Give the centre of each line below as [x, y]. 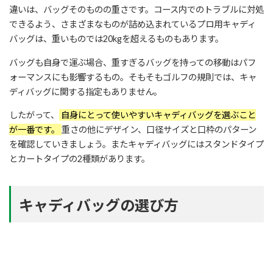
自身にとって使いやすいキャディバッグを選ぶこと [158, 115]
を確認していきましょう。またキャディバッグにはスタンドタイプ [136, 144]
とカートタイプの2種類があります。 [80, 158]
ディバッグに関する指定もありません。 [86, 91]
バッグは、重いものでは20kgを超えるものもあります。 [116, 39]
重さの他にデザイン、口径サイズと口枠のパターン [159, 129]
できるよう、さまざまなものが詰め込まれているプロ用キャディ [133, 24]
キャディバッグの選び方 [98, 205]
